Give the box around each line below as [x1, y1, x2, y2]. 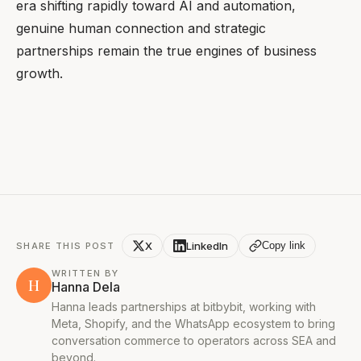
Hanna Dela [52, 278, 120, 295]
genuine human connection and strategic [16, 19, 266, 36]
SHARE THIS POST [16, 239, 115, 251]
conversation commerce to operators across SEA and [52, 333, 336, 347]
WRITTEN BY [52, 267, 119, 279]
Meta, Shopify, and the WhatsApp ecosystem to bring [52, 316, 335, 330]
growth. [16, 64, 63, 81]
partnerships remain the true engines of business [16, 42, 317, 59]
